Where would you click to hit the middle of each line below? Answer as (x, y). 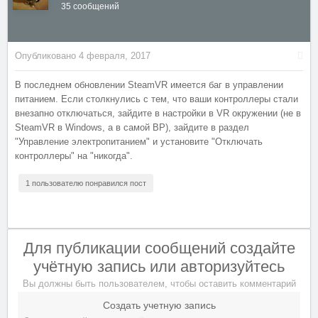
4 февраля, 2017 (115, 56)
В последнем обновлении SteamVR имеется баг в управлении (149, 85)
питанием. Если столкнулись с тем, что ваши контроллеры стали (157, 99)
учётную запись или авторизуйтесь (159, 267)
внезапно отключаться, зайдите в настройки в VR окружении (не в (158, 113)
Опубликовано (47, 56)
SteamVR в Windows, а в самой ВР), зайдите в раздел (132, 127)
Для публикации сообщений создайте (159, 248)
